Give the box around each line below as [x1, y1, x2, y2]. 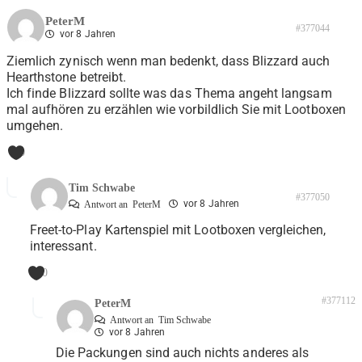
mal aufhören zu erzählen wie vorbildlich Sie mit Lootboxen [6, 102, 346, 118]
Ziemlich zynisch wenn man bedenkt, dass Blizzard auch [6, 53, 330, 69]
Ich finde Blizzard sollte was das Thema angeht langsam [6, 86, 332, 102]
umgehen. [6, 118, 64, 134]
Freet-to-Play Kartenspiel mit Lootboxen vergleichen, [30, 222, 326, 238]
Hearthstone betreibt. [6, 69, 127, 86]
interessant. [30, 238, 97, 255]
